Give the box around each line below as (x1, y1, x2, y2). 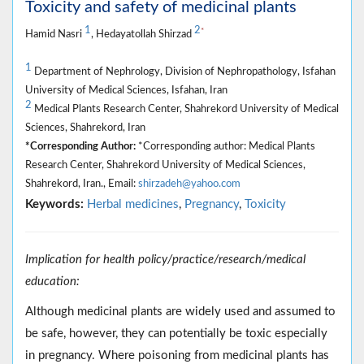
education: (25, 275, 80, 288)
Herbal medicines (87, 197, 179, 210)
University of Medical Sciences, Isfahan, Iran (25, 84, 227, 95)
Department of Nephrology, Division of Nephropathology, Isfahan (32, 66, 336, 76)
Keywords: (25, 197, 84, 210)
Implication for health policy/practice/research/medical (25, 253, 305, 266)
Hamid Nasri (25, 28, 84, 39)
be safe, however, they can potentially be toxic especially (25, 327, 327, 340)
